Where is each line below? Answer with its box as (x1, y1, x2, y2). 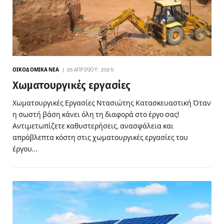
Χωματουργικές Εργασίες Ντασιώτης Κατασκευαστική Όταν (12, 98, 211, 107)
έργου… (12, 144, 37, 153)
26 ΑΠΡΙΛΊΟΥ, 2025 (66, 66, 113, 72)
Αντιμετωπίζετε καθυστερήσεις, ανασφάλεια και (12, 121, 173, 130)
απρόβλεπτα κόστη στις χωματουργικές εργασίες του (12, 133, 188, 141)
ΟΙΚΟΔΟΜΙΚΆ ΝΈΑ (12, 66, 59, 72)
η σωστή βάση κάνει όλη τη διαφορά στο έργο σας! (12, 110, 179, 118)
